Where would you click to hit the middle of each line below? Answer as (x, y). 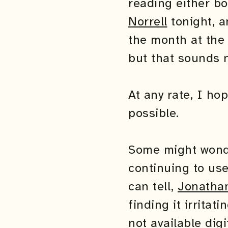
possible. (154, 113)
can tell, (153, 186)
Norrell (148, 21)
